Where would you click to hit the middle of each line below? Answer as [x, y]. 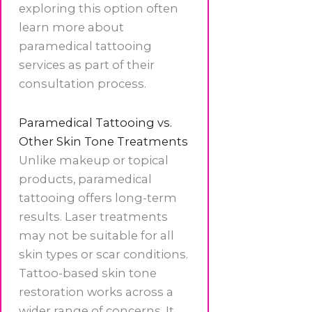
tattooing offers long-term [98, 197]
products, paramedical [85, 179]
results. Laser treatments [93, 216]
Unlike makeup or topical [94, 160]
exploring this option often [99, 9]
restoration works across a [96, 291]
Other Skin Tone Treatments [103, 141]
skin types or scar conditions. [103, 254]
